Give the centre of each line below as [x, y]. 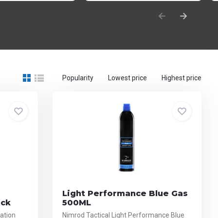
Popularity [78, 78]
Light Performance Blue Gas [125, 193]
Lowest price [128, 78]
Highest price [182, 78]
